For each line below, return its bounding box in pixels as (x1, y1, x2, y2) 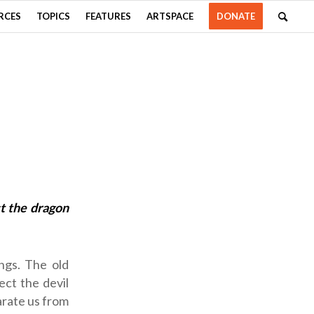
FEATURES (86, 11, 132, 22)
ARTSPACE (146, 11, 194, 22)
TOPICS (36, 11, 71, 22)
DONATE (217, 11, 256, 22)
